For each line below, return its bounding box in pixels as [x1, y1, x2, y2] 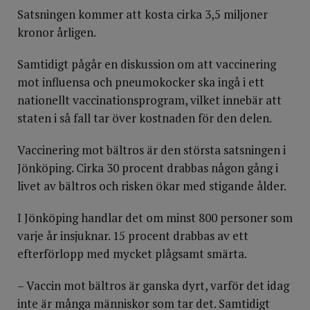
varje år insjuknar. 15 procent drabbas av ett [17, 228, 248, 244]
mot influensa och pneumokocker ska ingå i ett [17, 74, 264, 90]
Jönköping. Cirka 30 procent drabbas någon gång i [17, 160, 278, 176]
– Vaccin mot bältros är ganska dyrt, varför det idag [17, 277, 289, 293]
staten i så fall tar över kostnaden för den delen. [17, 110, 272, 126]
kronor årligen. [17, 24, 96, 40]
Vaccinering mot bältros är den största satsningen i [17, 142, 286, 158]
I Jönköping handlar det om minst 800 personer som [17, 210, 293, 226]
